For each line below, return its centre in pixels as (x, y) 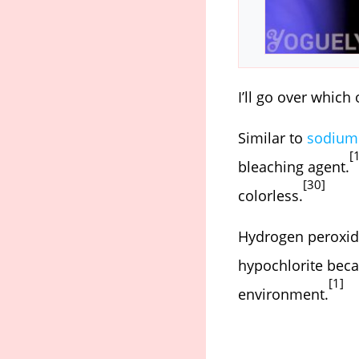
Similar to (272, 137)
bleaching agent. (294, 166)
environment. (283, 294)
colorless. (270, 195)
